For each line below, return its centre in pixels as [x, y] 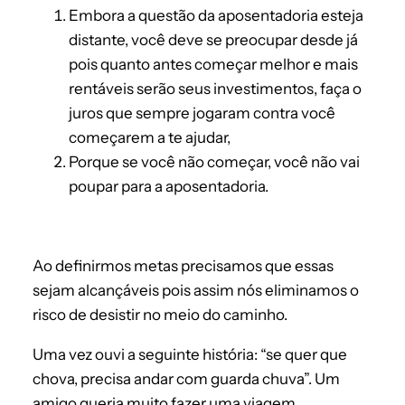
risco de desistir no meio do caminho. [160, 315]
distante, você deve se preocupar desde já [213, 40]
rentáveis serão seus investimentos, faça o [215, 89]
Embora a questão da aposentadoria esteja [216, 16]
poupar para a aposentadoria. [169, 187]
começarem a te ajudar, [150, 138]
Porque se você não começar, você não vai [214, 162]
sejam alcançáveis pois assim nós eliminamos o [196, 291]
